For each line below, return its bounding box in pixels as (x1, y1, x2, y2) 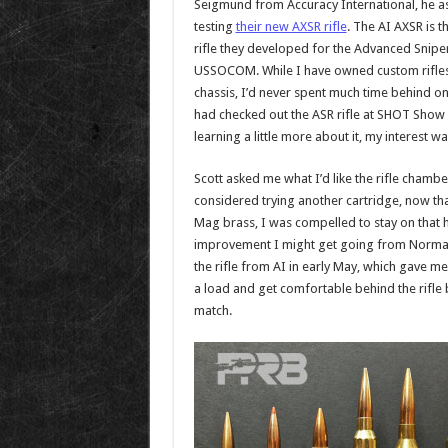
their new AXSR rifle (235, 19, 347, 34)
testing (193, 19, 236, 34)
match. (193, 303, 232, 318)
